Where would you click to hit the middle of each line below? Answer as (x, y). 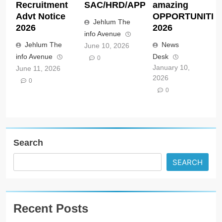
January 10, (171, 67)
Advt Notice (41, 16)
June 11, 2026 (38, 68)
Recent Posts (51, 208)
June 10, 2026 (107, 45)
